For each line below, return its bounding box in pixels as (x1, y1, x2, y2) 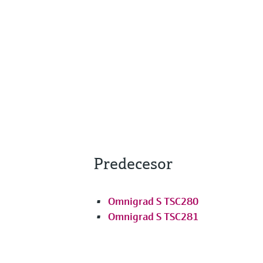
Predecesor (94, 153, 173, 174)
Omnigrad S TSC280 (108, 194, 198, 208)
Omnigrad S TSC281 (108, 209, 198, 223)
